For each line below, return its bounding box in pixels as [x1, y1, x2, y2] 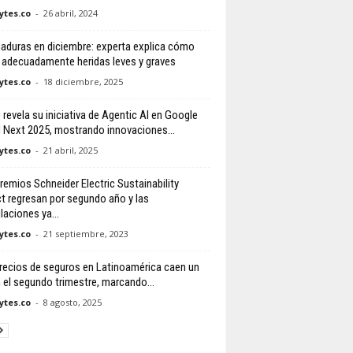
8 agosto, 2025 [43, 296, 102, 309]
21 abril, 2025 [43, 144, 98, 157]
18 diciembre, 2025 [43, 76, 123, 88]
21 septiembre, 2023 [43, 228, 128, 240]
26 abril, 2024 [43, 7, 98, 20]
